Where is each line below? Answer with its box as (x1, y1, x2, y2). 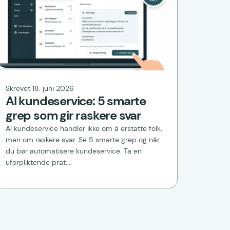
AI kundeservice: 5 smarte (6, 93, 146, 109)
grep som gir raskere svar (6, 107, 142, 124)
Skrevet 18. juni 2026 (6, 84, 74, 93)
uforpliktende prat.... (6, 158, 72, 167)
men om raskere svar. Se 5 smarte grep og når (6, 135, 160, 145)
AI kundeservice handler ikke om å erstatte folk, (6, 124, 162, 133)
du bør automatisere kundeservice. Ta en (6, 146, 142, 156)
